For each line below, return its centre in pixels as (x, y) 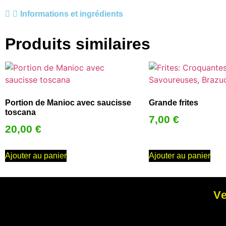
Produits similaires (78, 44)
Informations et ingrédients (72, 14)
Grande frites (174, 102)
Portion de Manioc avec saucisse (68, 102)
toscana (20, 112)
